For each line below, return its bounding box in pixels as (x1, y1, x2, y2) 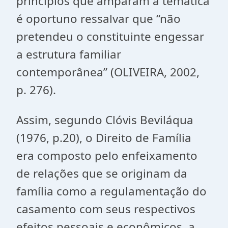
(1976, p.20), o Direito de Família (16, 130, 191, 146)
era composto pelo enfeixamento (16, 148, 197, 163)
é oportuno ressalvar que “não (16, 11, 181, 26)
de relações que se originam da (16, 165, 187, 181)
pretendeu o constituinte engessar (16, 28, 204, 44)
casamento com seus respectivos (16, 201, 195, 217)
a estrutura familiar (16, 46, 121, 62)
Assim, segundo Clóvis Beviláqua (16, 112, 193, 128)
